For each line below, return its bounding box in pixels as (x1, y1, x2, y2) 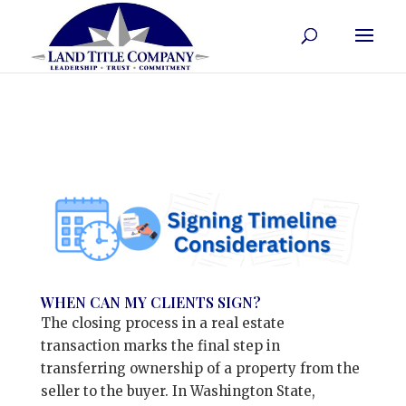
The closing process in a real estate (40, 314, 285, 333)
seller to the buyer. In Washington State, (40, 382, 315, 401)
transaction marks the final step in (40, 337, 280, 355)
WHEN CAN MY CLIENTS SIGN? (40, 293, 261, 313)
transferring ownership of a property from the (40, 360, 360, 378)
